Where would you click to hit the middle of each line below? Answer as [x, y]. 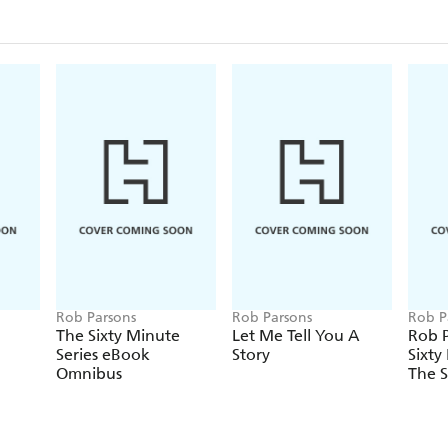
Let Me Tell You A [296, 336]
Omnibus [89, 374]
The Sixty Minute [118, 336]
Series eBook [103, 355]
